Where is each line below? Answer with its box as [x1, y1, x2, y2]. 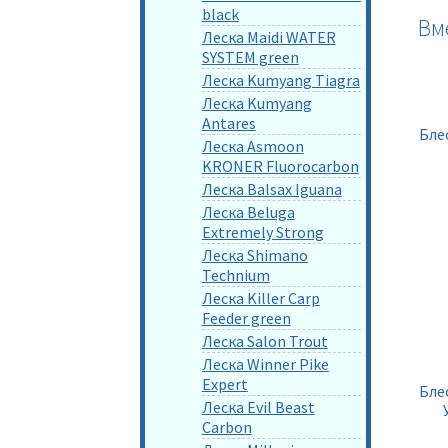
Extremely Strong [201, 221, 324, 242]
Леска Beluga [201, 201, 295, 222]
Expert [201, 373, 248, 394]
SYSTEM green [201, 46, 299, 67]
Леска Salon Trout [201, 330, 328, 351]
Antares [201, 112, 256, 133]
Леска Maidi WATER [201, 26, 336, 47]
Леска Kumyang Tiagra [201, 69, 360, 90]
